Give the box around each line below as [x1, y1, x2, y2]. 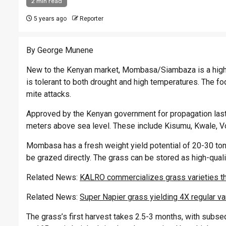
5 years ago [32, 15, 67, 23]
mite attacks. [26, 89, 71, 99]
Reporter [80, 15, 103, 23]
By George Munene [26, 45, 93, 55]
